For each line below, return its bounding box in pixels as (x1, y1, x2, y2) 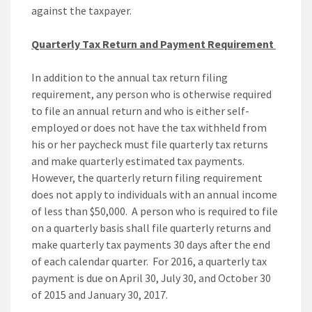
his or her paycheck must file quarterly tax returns (31, 137, 268, 152)
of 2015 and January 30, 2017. (31, 288, 168, 302)
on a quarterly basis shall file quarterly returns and (31, 221, 271, 235)
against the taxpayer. (31, 3, 132, 18)
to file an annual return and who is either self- (31, 104, 249, 118)
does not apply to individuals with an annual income (31, 187, 277, 202)
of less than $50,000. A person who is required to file (31, 204, 278, 219)
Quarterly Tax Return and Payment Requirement (31, 37, 274, 52)
